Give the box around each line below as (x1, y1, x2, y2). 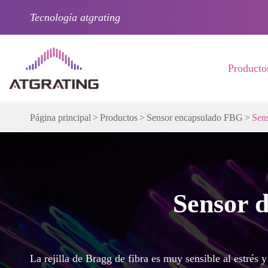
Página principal (30, 112, 91, 123)
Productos (100, 112, 138, 123)
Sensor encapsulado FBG (147, 112, 243, 123)
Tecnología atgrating (30, 11, 120, 23)
